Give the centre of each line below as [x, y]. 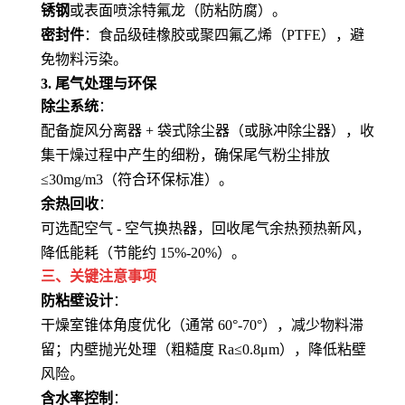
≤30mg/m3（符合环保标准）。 [137, 179]
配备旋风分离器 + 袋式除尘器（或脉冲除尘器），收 [207, 131]
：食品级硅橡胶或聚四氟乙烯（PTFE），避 [224, 35]
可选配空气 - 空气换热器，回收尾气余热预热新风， [206, 228]
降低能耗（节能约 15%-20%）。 [143, 253]
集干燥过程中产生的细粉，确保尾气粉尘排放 [185, 155]
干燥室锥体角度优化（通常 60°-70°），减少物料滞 [202, 325]
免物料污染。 [84, 59]
